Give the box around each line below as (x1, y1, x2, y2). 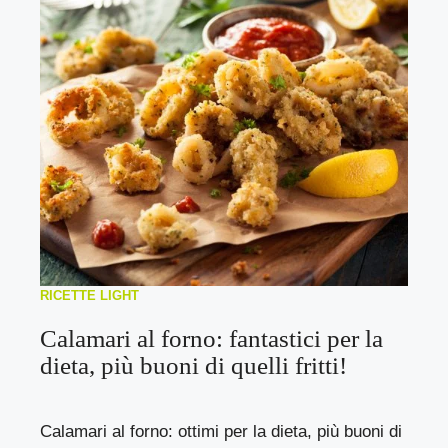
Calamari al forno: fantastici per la (40, 324, 383, 352)
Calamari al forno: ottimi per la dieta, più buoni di (40, 421, 402, 441)
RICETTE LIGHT (40, 287, 139, 303)
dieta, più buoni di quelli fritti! (40, 351, 347, 379)
